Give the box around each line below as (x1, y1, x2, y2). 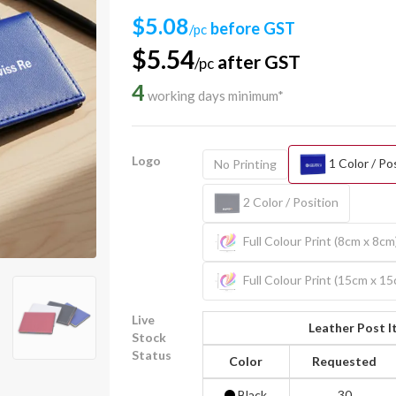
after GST (214, 50, 301, 72)
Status (132, 347, 171, 362)
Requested (312, 354, 377, 369)
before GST (207, 19, 295, 38)
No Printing (213, 156, 277, 171)
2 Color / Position (240, 194, 339, 209)
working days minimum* (145, 88, 284, 103)
